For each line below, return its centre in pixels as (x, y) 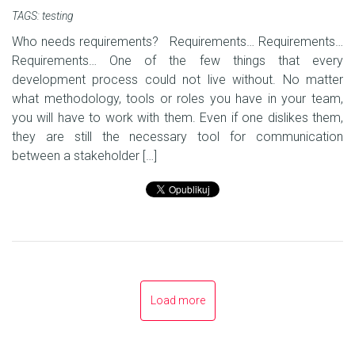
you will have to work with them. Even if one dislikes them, (177, 118)
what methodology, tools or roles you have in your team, (177, 99)
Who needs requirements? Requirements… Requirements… (177, 42)
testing (58, 16)
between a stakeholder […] (84, 156)
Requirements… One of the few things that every (177, 61)
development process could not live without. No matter (177, 80)
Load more (177, 301)
